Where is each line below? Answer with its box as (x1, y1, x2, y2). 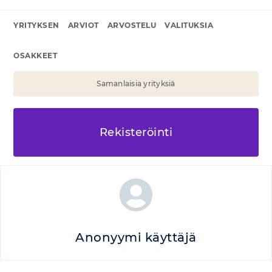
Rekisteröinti (99, 125, 173, 139)
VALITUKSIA (165, 21, 213, 30)
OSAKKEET (13, 51, 57, 60)
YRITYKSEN (13, 21, 59, 30)
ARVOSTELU (107, 21, 156, 30)
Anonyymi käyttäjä (75, 230, 197, 245)
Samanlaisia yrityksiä (97, 79, 175, 88)
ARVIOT (67, 21, 99, 30)
